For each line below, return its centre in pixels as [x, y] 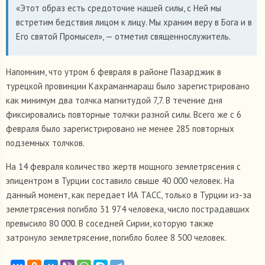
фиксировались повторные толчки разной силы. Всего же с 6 [124, 115]
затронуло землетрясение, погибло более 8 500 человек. [116, 238]
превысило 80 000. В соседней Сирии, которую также [110, 224]
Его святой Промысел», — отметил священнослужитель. [123, 37]
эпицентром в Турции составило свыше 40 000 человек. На [120, 181]
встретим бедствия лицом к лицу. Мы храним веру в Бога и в [134, 22]
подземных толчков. [45, 143]
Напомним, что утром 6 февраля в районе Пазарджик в [114, 72]
